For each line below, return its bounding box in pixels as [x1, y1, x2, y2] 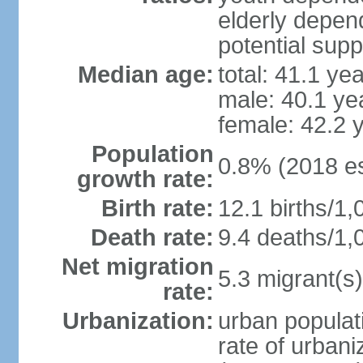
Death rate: [90, 224, 214, 250]
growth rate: [76, 166, 214, 192]
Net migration [61, 254, 214, 280]
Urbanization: [62, 308, 214, 334]
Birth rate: [100, 195, 214, 221]
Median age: [77, 62, 214, 88]
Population [91, 141, 214, 167]
